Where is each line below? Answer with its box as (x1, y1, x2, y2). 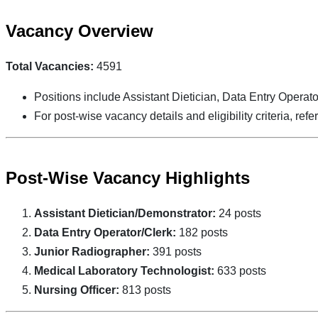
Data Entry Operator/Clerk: (34, 226, 176, 238)
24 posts (216, 207, 261, 219)
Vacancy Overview (6, 21, 153, 40)
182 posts (176, 226, 228, 238)
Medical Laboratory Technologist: (34, 264, 214, 277)
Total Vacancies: (6, 60, 94, 72)
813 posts (119, 283, 171, 296)
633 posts (214, 264, 266, 277)
